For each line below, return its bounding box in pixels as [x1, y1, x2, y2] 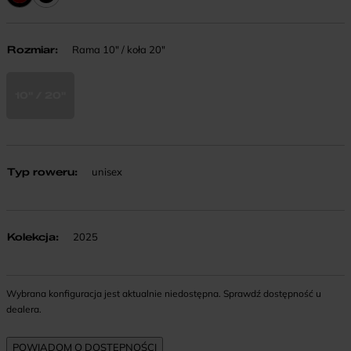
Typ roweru [7, 165, 74, 178]
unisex [89, 165, 122, 178]
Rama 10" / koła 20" [70, 42, 165, 56]
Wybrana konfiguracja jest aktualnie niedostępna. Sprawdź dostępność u [6, 287, 321, 299]
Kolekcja [7, 230, 56, 243]
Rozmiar [7, 42, 55, 56]
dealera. [6, 302, 42, 315]
